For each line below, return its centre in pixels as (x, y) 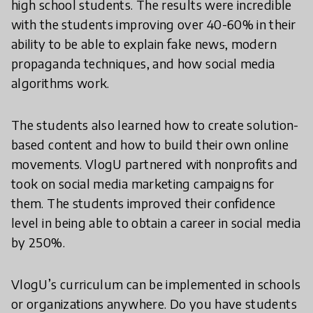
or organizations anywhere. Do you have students (154, 303)
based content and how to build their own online (150, 144)
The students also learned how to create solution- (155, 124)
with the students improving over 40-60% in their (154, 24)
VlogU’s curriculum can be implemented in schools (156, 284)
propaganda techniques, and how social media (143, 63)
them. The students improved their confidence (144, 203)
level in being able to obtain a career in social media (156, 222)
